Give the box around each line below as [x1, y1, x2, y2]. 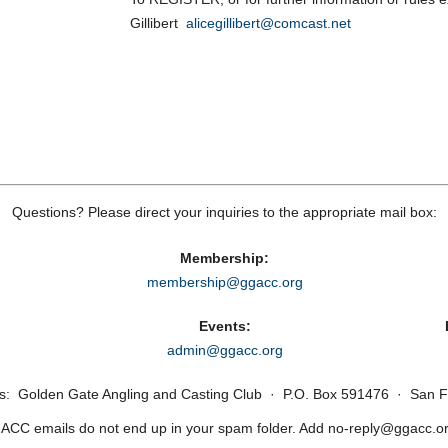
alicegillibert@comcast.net [186, 15, 351, 31]
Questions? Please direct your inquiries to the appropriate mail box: [11, 204, 437, 220]
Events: [198, 318, 251, 334]
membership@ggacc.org [146, 274, 303, 290]
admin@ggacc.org [166, 342, 283, 358]
